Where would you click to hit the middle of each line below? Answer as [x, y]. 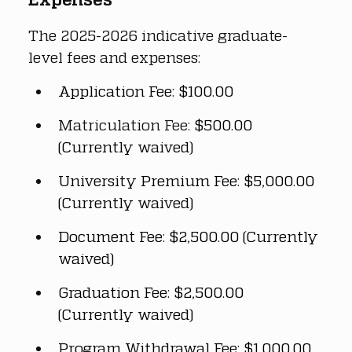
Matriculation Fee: [126, 124]
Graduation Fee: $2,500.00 [153, 291]
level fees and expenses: [114, 57]
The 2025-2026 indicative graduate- [158, 35]
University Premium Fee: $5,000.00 [188, 180]
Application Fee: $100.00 [146, 90]
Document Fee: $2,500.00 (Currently [190, 236]
